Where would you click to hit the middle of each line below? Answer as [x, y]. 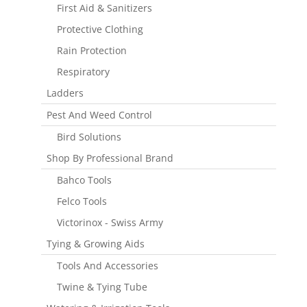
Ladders [65, 93]
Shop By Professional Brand [110, 158]
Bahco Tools [84, 180]
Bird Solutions [89, 136]
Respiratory [83, 71]
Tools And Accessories [107, 265]
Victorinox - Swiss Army [110, 222]
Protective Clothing [100, 29]
